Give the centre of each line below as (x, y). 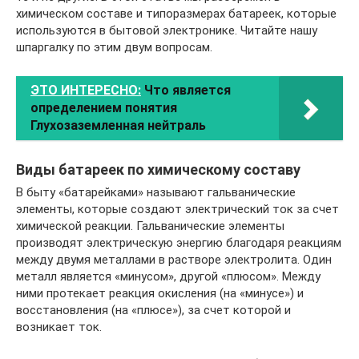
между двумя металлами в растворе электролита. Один (174, 259)
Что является (188, 90)
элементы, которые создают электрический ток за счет (177, 209)
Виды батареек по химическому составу (158, 169)
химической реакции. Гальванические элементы (150, 226)
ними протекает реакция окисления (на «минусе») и (160, 293)
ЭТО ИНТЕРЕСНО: (86, 90)
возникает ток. (59, 327)
